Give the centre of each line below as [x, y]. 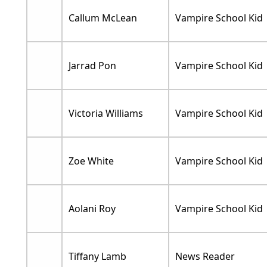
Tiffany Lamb [97, 257]
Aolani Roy [92, 209]
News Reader [205, 257]
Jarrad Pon [92, 66]
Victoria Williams [105, 114]
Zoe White [91, 161]
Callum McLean [103, 18]
